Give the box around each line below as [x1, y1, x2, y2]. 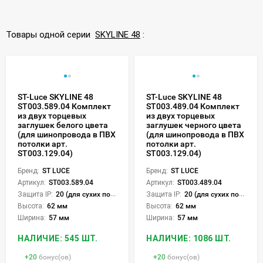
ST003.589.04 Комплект [18, 101, 111, 111]
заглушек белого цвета [18, 120, 108, 130]
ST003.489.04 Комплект [146, 101, 240, 111]
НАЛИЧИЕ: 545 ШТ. [18, 233, 97, 243]
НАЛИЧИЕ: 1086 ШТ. [146, 233, 231, 243]
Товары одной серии [6, 29, 95, 40]
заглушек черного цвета [146, 120, 241, 130]
